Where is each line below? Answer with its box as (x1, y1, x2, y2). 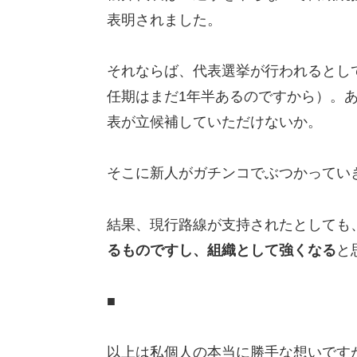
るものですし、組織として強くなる (106, 241, 336, 258)
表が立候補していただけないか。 (106, 113, 322, 130)
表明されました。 (106, 11, 222, 28)
